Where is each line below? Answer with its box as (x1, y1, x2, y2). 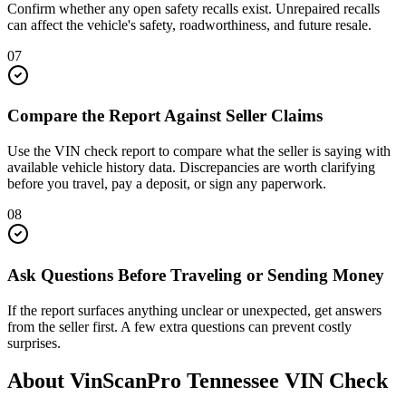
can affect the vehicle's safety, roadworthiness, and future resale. (7, 16, 372, 33)
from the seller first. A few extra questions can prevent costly (7, 318, 352, 334)
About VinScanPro (7, 369, 187, 393)
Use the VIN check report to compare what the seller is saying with (7, 143, 391, 159)
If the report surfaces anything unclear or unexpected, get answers (7, 302, 382, 318)
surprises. (7, 334, 61, 351)
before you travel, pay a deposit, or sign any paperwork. (7, 176, 326, 192)
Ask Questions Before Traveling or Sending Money (7, 265, 384, 285)
